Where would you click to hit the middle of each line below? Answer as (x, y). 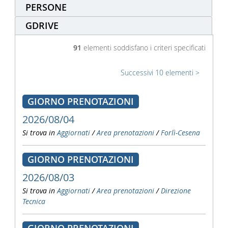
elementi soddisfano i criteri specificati (144, 48)
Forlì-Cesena (180, 133)
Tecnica (34, 201)
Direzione (176, 191)
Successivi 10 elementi (157, 73)
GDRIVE (42, 25)
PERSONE (46, 7)
